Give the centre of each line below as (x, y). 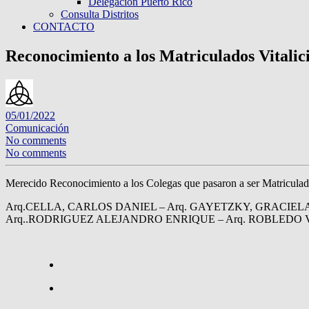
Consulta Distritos (100, 14)
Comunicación (37, 128)
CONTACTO (64, 27)
